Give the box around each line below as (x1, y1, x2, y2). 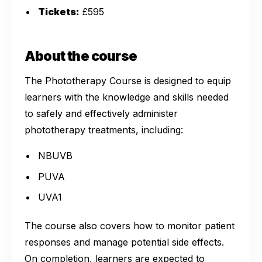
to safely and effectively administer (25, 107, 178, 119)
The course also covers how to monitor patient (25, 219, 235, 232)
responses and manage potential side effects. (25, 236, 224, 248)
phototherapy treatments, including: (25, 123, 183, 136)
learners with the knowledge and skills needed (25, 91, 229, 103)
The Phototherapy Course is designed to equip (25, 74, 231, 87)
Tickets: (38, 5, 80, 18)
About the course (25, 47, 137, 64)
